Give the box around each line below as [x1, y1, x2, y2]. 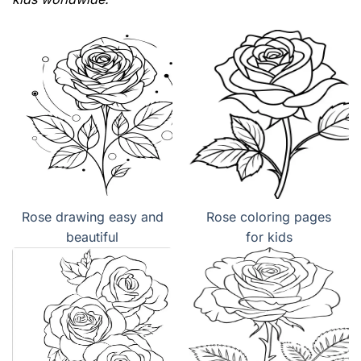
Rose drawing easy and [21, 209, 164, 226]
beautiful [66, 229, 118, 246]
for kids [245, 229, 293, 246]
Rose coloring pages [206, 209, 331, 226]
